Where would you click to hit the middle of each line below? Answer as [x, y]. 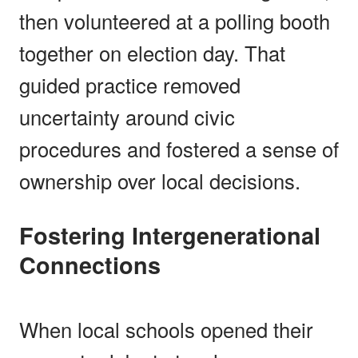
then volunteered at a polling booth [175, 20]
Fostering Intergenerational [26, 235]
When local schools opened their [166, 329]
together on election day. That [152, 52]
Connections [90, 265]
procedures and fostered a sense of [179, 148]
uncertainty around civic [127, 116]
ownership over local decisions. [160, 180]
